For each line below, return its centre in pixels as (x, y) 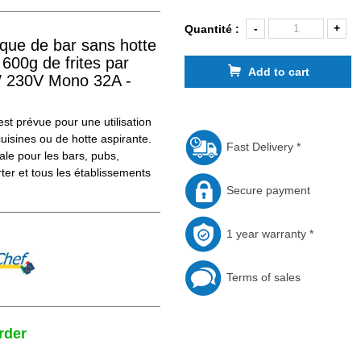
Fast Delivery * (262, 146)
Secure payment (267, 190)
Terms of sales (262, 277)
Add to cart (279, 71)
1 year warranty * (269, 233)
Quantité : (216, 29)
